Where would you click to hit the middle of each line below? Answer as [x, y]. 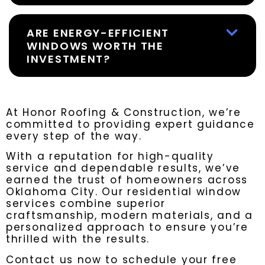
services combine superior [86, 204]
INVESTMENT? [69, 59]
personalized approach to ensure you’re [127, 227]
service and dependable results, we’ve [123, 168]
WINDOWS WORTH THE [95, 46]
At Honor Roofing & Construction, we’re [124, 112]
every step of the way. [74, 136]
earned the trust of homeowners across [127, 180]
